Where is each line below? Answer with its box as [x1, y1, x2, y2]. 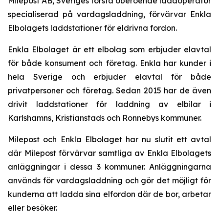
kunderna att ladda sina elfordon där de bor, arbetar [8, 189, 211, 199]
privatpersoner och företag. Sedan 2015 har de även [8, 86, 211, 95]
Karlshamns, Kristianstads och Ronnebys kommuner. [8, 113, 201, 123]
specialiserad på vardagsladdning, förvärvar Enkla [8, 9, 211, 19]
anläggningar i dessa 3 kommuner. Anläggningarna [8, 162, 211, 172]
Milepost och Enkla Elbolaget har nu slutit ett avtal [8, 134, 211, 144]
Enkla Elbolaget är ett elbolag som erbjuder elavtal [8, 44, 211, 54]
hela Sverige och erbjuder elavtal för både [8, 72, 211, 82]
